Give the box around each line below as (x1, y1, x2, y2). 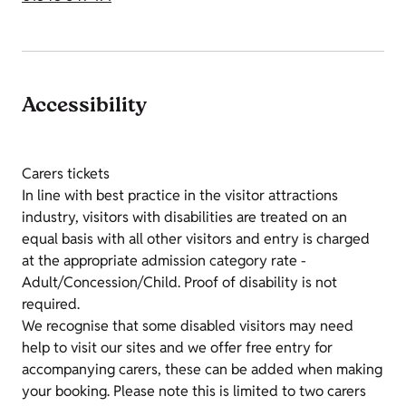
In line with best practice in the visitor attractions (22, 186, 338, 206)
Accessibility (22, 92, 147, 123)
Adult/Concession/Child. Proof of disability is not (22, 273, 337, 293)
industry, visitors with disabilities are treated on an (22, 208, 347, 227)
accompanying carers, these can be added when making (22, 360, 382, 380)
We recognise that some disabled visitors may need (22, 316, 353, 336)
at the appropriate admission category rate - (22, 251, 306, 271)
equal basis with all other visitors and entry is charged (22, 229, 370, 249)
